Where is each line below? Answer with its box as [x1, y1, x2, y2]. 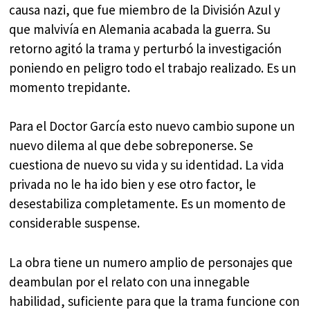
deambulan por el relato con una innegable [9, 273, 250, 290]
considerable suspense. [9, 215, 140, 232]
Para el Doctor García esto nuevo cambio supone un [9, 118, 295, 135]
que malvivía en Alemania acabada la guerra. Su [9, 20, 271, 37]
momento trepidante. [9, 78, 131, 95]
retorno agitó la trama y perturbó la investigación [9, 39, 282, 57]
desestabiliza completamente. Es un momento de [9, 195, 286, 212]
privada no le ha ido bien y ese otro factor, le [9, 176, 257, 193]
